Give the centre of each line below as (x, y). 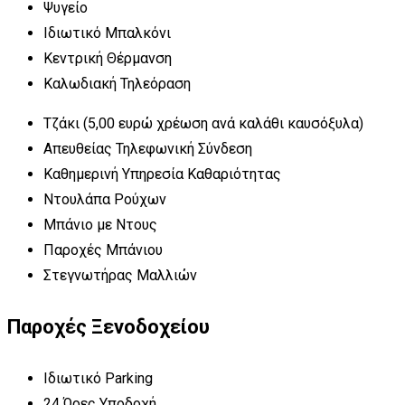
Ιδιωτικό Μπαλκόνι (107, 33)
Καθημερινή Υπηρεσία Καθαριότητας (162, 174)
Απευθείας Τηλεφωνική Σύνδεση (148, 148)
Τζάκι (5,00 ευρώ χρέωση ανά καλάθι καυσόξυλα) (203, 123)
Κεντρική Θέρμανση (108, 58)
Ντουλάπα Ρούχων (105, 199)
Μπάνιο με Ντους (100, 224)
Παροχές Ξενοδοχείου (108, 326)
